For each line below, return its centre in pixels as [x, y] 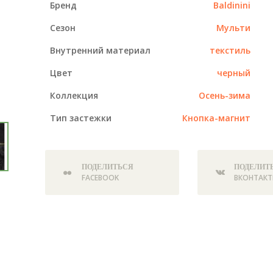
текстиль [230, 51]
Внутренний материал [100, 51]
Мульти [233, 28]
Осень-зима [224, 96]
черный [233, 73]
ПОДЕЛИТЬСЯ [107, 167]
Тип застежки [80, 118]
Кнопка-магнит [216, 118]
